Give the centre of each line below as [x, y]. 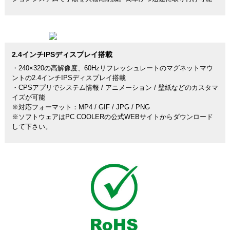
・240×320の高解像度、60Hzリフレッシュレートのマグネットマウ [112, 68]
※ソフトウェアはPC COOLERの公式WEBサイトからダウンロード [112, 117]
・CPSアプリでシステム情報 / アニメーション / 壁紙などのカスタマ [115, 88]
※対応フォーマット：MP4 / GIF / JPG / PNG [81, 107]
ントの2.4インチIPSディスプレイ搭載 [69, 78]
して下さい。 [32, 127]
